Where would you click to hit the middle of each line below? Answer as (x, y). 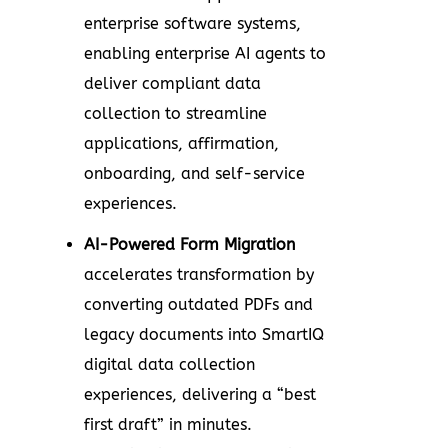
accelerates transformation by (199, 274)
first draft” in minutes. (168, 424)
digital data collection (169, 364)
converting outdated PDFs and (198, 304)
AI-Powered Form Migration (189, 244)
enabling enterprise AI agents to (205, 53)
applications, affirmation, (181, 143)
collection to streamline (175, 113)
